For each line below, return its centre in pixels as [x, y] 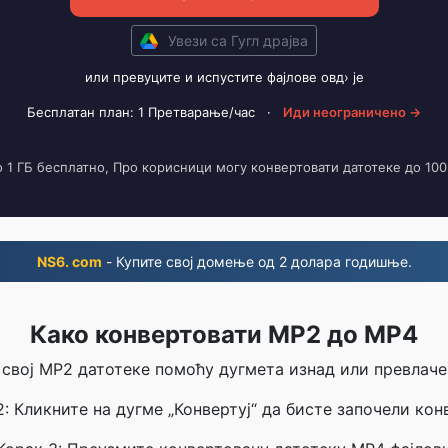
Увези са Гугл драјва [238, 40]
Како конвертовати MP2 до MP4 [224, 334]
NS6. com [69, 261]
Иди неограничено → [352, 112]
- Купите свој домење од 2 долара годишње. [256, 261]
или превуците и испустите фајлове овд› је [224, 77]
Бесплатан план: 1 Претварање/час [141, 112]
